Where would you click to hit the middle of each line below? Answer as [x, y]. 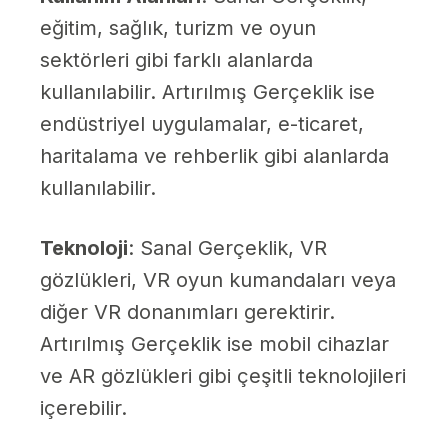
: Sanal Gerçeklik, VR [227, 248]
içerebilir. [83, 408]
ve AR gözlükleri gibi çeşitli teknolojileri [223, 376]
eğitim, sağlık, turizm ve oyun [178, 28]
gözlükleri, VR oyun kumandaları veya [218, 280]
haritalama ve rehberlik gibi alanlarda [214, 156]
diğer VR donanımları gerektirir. [187, 312]
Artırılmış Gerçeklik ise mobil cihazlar [214, 344]
